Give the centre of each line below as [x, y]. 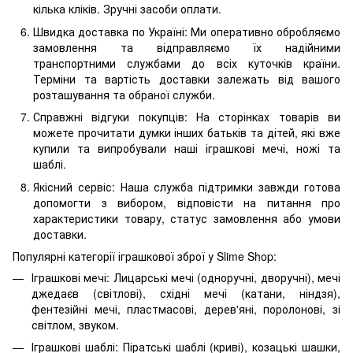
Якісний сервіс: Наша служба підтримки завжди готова [187, 186]
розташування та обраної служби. [124, 94]
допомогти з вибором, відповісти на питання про [187, 202]
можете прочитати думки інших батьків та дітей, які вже [187, 133]
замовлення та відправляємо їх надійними [187, 47]
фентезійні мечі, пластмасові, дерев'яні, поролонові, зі [186, 308]
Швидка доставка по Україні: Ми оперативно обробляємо [187, 31]
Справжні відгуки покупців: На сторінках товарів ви [187, 117]
